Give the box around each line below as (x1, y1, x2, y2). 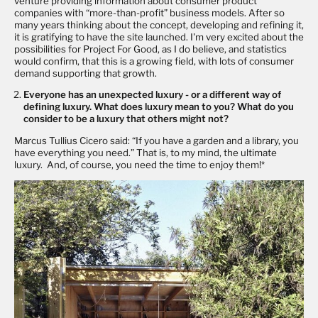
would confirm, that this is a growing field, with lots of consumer (14, 55, 294, 67)
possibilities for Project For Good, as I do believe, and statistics (14, 43, 287, 55)
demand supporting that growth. (14, 67, 157, 79)
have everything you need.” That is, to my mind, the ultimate (14, 146, 277, 158)
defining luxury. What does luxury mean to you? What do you (23, 101, 295, 113)
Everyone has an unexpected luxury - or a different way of (23, 89, 282, 101)
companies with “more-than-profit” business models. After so (14, 6, 285, 18)
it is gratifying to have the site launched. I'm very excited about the (14, 31, 304, 43)
